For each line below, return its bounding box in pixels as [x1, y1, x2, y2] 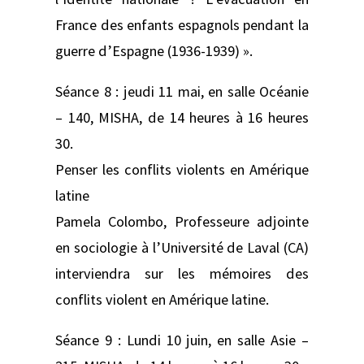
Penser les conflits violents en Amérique [55, 159, 309, 179]
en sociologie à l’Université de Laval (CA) [55, 237, 309, 257]
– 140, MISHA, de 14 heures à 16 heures [55, 107, 309, 127]
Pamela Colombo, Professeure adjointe [55, 211, 309, 231]
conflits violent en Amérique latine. [55, 289, 269, 309]
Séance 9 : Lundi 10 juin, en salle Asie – [55, 331, 309, 350]
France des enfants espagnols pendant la [55, 15, 309, 34]
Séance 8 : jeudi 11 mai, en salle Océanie [55, 81, 309, 101]
